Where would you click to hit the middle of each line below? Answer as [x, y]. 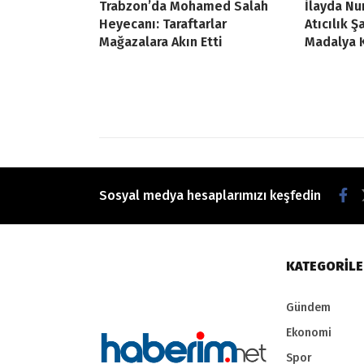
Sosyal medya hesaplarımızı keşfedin [212, 196]
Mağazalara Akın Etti [161, 42]
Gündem [308, 308]
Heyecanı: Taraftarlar [163, 24]
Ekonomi [309, 333]
